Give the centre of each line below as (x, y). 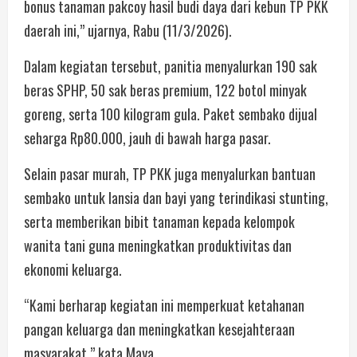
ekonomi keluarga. (73, 269)
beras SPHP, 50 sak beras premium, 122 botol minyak (165, 90)
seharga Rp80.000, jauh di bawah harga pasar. (147, 137)
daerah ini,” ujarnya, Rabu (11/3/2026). (128, 30)
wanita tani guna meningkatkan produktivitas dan (158, 245)
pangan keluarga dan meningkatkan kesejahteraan (159, 329)
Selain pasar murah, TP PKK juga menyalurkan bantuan (170, 173)
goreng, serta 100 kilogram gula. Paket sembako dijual (171, 114)
